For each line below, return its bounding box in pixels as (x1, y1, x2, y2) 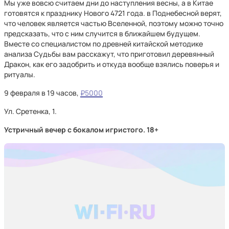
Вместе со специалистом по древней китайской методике (4, 39, 203, 49)
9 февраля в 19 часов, (4, 88, 80, 98)
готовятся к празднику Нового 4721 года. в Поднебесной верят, (4, 8, 222, 18)
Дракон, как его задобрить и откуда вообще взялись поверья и (4, 59, 219, 69)
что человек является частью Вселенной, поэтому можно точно (4, 18, 223, 28)
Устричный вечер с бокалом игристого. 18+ (4, 125, 158, 134)
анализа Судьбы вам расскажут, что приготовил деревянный (4, 49, 214, 59)
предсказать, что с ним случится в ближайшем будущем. (4, 29, 200, 38)
